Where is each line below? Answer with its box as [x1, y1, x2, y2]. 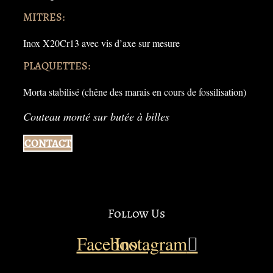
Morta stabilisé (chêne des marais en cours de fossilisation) [23, 85, 246, 98]
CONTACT [24, 135, 71, 151]
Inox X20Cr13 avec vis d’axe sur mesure [23, 36, 180, 49]
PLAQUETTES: [23, 58, 90, 73]
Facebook [76, 230, 147, 255]
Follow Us [108, 205, 165, 222]
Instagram [114, 230, 187, 255]
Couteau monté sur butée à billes [23, 108, 169, 124]
